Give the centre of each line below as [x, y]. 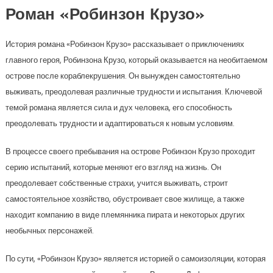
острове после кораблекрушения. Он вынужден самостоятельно [122, 76]
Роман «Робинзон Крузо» [105, 16]
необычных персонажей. [49, 231]
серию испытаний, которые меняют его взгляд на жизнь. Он [113, 168]
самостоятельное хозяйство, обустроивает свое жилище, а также [125, 199]
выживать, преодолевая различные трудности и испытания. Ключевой [133, 92]
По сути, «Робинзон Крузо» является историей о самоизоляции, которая [135, 259]
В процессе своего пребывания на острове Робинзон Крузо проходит [130, 152]
